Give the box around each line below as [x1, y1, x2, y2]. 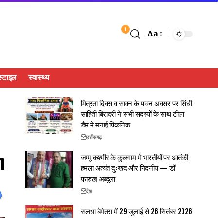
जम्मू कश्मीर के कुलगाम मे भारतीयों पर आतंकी [80, 151, 188, 162]
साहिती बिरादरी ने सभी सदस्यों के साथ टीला [80, 108, 184, 119]
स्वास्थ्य [28, 73, 49, 82]
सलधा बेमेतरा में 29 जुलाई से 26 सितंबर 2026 [80, 205, 192, 216]
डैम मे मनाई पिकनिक [80, 118, 130, 129]
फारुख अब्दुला [80, 172, 115, 183]
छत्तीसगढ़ [86, 133, 102, 141]
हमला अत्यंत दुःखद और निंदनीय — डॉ [80, 162, 175, 173]
